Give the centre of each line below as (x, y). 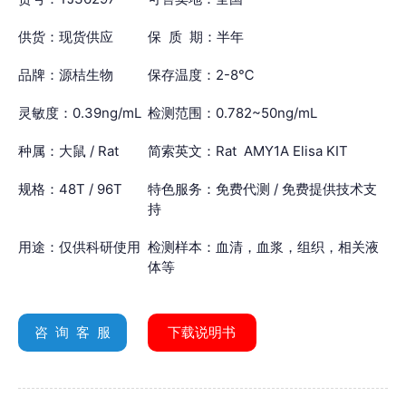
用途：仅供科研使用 (79, 246)
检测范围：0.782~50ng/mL (232, 112)
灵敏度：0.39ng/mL (80, 112)
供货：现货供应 (66, 36)
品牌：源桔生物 (66, 74)
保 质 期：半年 (195, 36)
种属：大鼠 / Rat (68, 150)
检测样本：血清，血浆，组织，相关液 (263, 246)
